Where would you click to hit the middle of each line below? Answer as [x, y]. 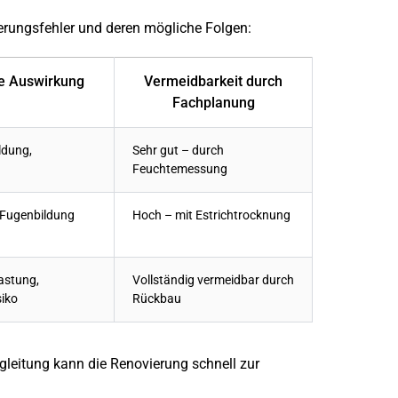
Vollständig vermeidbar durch [213, 281]
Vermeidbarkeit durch [213, 82]
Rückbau [157, 299]
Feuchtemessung [180, 170]
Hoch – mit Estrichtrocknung [211, 216]
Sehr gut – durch [178, 151]
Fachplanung [213, 103]
